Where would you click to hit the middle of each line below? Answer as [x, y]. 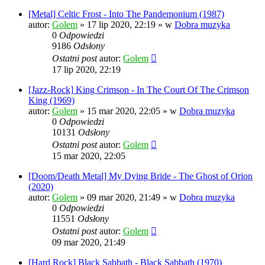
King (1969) [51, 101]
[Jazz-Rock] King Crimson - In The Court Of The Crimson [139, 90]
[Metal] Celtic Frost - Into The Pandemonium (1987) [126, 14]
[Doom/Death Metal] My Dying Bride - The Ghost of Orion [140, 176]
